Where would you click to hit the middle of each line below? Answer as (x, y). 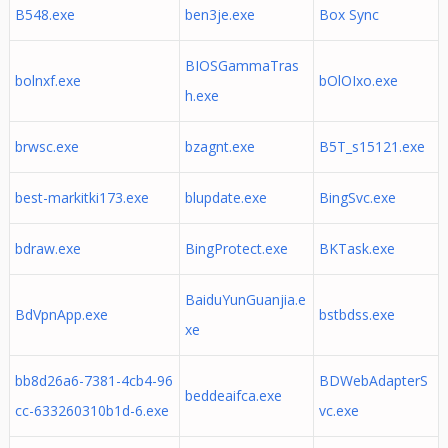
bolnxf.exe (47, 80)
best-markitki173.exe (81, 197)
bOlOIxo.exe (358, 80)
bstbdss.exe (356, 314)
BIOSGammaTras (241, 65)
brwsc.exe (46, 146)
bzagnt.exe (219, 146)
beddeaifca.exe (233, 395)
